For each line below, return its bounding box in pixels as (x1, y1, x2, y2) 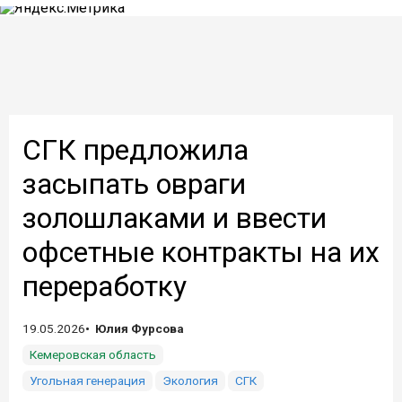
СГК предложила (22, 133, 249, 167)
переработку (22, 269, 187, 303)
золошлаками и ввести (22, 201, 327, 235)
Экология (162, 373, 218, 388)
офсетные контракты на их (22, 235, 380, 269)
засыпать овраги (22, 167, 246, 201)
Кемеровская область (30, 347, 156, 362)
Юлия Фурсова (95, 321, 184, 336)
